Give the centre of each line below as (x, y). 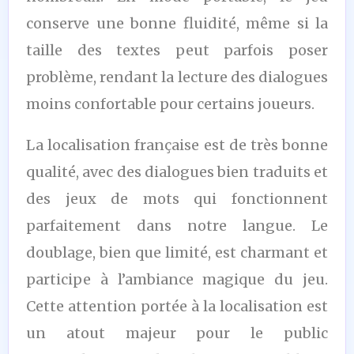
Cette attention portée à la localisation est (177, 306)
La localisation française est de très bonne (177, 145)
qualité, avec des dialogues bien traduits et (177, 171)
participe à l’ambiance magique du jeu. (177, 279)
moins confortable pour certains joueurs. (170, 104)
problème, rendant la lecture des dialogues (177, 77)
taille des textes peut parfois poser (177, 50)
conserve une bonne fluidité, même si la (177, 23)
